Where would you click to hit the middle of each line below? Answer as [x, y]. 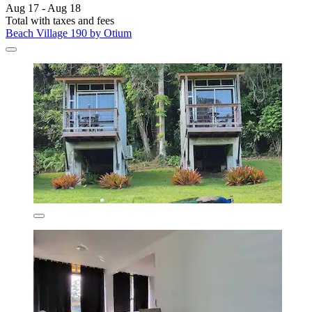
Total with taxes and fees [60, 20]
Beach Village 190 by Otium [69, 33]
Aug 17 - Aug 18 [43, 8]
